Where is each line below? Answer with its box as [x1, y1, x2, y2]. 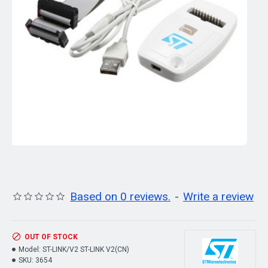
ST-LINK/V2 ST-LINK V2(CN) [42, 245, 129, 254]
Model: [19, 245, 41, 254]
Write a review [183, 190, 254, 203]
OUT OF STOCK [25, 233, 78, 241]
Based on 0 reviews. [70, 190, 170, 203]
